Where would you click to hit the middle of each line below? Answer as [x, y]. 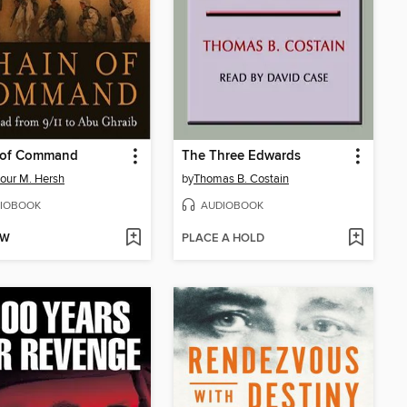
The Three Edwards [241, 156]
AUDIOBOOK [232, 205]
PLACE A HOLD [223, 239]
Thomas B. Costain [241, 179]
